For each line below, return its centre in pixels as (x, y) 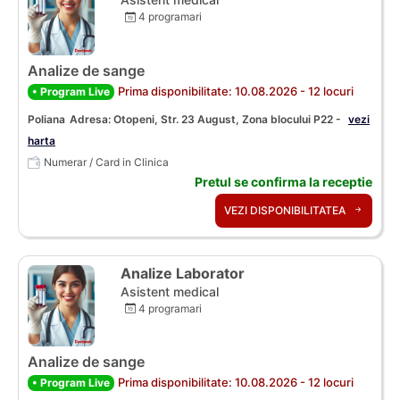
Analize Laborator (183, 273)
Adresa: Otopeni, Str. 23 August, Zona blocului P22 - (207, 119)
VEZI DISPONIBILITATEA (286, 210)
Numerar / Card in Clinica (106, 162)
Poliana (46, 119)
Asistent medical (170, 291)
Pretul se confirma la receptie (283, 181)
